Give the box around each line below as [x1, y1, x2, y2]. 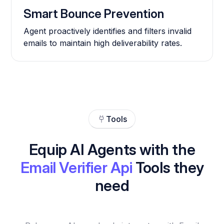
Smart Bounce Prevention [23, 6, 164, 21]
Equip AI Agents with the [28, 140, 195, 159]
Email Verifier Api [20, 158, 132, 177]
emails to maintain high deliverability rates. [23, 38, 182, 48]
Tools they [132, 158, 204, 177]
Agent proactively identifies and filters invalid [23, 26, 192, 36]
